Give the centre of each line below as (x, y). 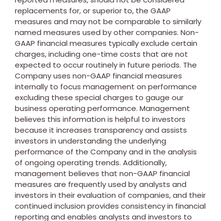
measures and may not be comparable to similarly (108, 21)
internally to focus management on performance (106, 86)
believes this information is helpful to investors (100, 119)
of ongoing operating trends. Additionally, (91, 162)
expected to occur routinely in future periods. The (106, 65)
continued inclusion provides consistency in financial (110, 206)
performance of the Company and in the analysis (106, 151)
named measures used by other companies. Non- (107, 32)
